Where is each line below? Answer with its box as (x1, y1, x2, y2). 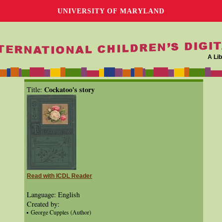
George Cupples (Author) (31, 208, 91, 216)
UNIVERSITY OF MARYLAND (57, 7, 165, 15)
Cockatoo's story (44, 84, 95, 95)
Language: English (27, 190, 80, 199)
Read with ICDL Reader (27, 173, 92, 179)
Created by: (27, 199, 59, 209)
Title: (27, 85, 44, 94)
